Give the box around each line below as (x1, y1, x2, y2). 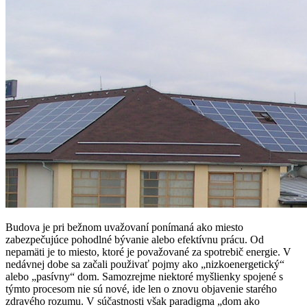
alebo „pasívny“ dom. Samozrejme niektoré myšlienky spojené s (5, 270, 283, 282)
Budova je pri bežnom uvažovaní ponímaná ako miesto (5, 221, 243, 233)
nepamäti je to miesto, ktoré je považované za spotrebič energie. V (5, 245, 291, 258)
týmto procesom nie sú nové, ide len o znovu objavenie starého (5, 282, 277, 295)
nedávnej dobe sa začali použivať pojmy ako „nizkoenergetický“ (5, 258, 284, 270)
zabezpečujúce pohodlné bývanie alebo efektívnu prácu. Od (5, 233, 264, 245)
